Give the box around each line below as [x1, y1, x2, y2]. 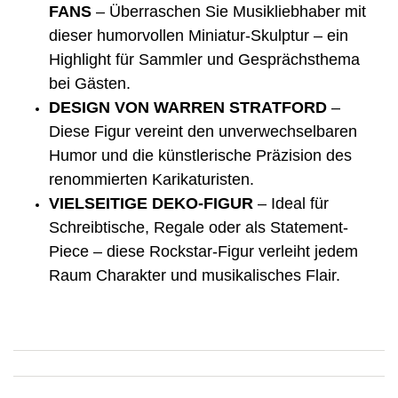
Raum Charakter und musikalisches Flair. [49, 266, 340, 284]
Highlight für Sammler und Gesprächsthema [49, 50, 360, 68]
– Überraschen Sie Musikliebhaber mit [92, 2, 366, 20]
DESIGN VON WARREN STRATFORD [49, 98, 327, 116]
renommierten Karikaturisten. [49, 170, 254, 188]
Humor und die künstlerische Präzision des [49, 146, 352, 164]
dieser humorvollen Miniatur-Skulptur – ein [49, 26, 348, 44]
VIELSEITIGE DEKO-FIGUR [49, 194, 253, 212]
